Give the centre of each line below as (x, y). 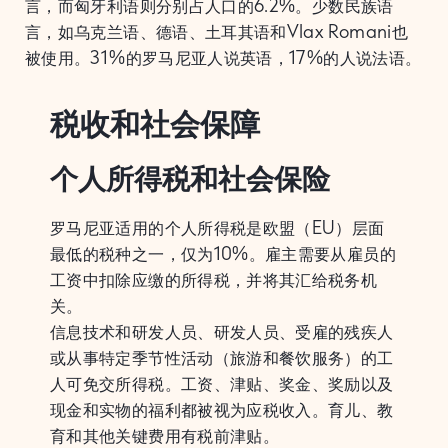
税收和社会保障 (155, 125)
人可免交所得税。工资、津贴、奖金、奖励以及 (222, 383)
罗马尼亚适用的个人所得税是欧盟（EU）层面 (217, 227)
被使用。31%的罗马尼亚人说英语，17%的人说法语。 (223, 57)
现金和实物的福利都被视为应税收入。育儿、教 (222, 409)
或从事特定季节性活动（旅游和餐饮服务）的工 (222, 357)
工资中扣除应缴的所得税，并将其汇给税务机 (214, 279)
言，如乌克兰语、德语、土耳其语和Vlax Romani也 (217, 31)
